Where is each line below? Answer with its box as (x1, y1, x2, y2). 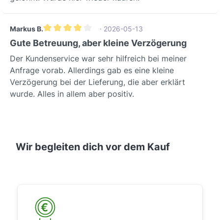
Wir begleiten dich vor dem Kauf (16, 141, 170, 153)
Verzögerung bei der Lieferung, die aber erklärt (10, 77, 185, 87)
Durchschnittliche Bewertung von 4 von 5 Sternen (43, 34, 202, 43)
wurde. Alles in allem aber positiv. (10, 89, 134, 99)
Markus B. (10, 24, 43, 33)
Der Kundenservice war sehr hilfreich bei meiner (10, 54, 187, 64)
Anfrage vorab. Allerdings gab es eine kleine (10, 65, 174, 76)
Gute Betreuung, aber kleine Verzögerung (10, 38, 187, 49)
